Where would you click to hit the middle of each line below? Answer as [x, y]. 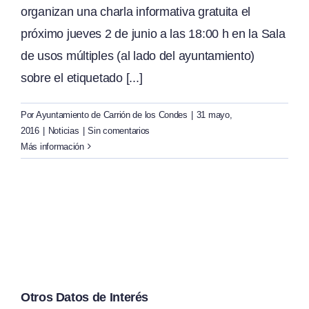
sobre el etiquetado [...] [82, 78]
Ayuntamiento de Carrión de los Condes [111, 114]
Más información [52, 146]
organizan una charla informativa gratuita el [136, 11]
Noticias [63, 130]
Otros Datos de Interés [85, 297]
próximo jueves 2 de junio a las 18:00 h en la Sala [153, 33]
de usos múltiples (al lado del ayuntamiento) [138, 56]
